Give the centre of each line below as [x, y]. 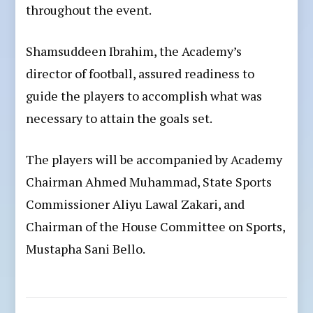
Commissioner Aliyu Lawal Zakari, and [136, 204]
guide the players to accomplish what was [144, 95]
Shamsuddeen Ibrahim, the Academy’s [134, 51]
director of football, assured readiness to [140, 73]
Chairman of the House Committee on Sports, [156, 226]
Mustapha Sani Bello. [86, 248]
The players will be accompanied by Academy [154, 159]
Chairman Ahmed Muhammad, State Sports [149, 181]
